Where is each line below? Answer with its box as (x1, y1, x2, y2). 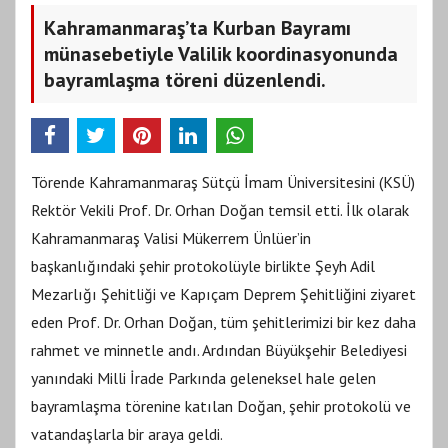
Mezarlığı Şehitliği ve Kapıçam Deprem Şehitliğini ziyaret (31, 283, 416, 304)
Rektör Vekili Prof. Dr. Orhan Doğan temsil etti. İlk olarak (31, 199, 409, 220)
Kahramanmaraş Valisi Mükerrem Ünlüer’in (31, 227, 311, 248)
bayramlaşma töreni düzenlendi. (44, 66, 326, 93)
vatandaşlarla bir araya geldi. (31, 423, 223, 444)
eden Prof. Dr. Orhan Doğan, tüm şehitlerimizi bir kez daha (31, 311, 416, 332)
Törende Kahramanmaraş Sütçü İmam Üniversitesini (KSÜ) (31, 171, 415, 192)
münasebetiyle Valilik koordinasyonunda (44, 40, 398, 67)
